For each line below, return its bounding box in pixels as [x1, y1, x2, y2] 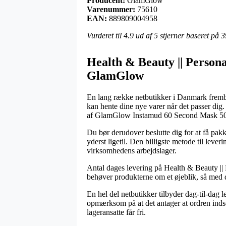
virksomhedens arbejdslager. [87, 146, 177, 155]
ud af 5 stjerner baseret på [134, 31, 221, 40]
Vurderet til [87, 31, 124, 40]
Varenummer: [87, 5, 135, 14]
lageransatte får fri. [87, 207, 146, 216]
